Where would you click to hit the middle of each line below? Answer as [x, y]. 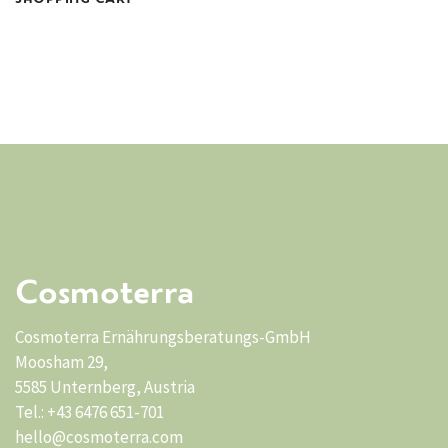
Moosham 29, [61, 362]
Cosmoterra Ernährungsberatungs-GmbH [163, 337]
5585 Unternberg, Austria [105, 387]
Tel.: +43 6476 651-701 [89, 412]
